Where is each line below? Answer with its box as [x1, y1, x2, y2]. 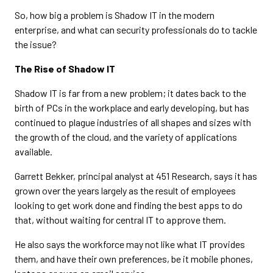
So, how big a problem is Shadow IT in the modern [15, 9, 214, 21]
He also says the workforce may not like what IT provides [15, 238, 245, 250]
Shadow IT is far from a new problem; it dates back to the [15, 87, 246, 99]
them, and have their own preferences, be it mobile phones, [15, 253, 253, 264]
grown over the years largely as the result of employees [15, 185, 236, 196]
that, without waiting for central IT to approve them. [15, 214, 226, 225]
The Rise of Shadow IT [15, 63, 115, 74]
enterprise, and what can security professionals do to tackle [15, 24, 257, 35]
